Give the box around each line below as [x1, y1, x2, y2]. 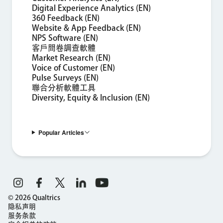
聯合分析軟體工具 [32, 83, 96, 92]
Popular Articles [38, 128, 84, 137]
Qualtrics [32, 194, 60, 201]
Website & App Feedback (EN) [32, 23, 141, 32]
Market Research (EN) [32, 53, 111, 62]
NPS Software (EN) [32, 33, 98, 42]
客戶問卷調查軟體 [32, 43, 96, 52]
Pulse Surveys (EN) [32, 73, 99, 82]
